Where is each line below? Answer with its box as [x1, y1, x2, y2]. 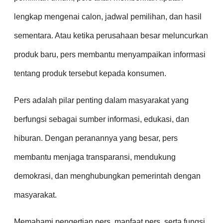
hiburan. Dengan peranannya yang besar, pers [14, 134, 178, 143]
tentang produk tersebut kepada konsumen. [14, 69, 166, 78]
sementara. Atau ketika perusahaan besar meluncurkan [14, 31, 208, 40]
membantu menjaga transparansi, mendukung [14, 153, 176, 162]
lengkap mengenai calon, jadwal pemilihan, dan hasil [14, 12, 202, 21]
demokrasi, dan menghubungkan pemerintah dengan [14, 172, 201, 181]
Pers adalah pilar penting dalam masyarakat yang [14, 96, 189, 105]
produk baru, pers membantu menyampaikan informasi [14, 50, 206, 59]
